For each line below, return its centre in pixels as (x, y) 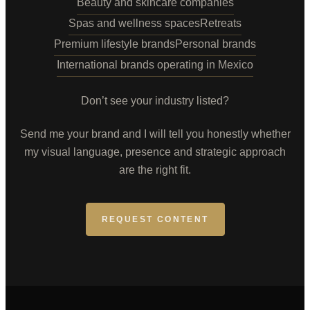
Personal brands (216, 44)
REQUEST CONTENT (155, 219)
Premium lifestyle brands (115, 44)
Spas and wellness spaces (134, 23)
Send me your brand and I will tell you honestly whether (155, 134)
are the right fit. (155, 170)
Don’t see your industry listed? (155, 101)
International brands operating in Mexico (155, 65)
